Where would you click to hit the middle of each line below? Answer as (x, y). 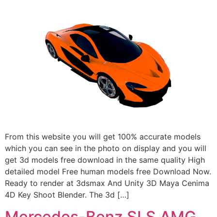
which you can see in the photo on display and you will (106, 148)
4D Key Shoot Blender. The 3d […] (67, 195)
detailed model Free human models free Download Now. (108, 172)
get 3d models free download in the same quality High (105, 160)
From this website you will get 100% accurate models (103, 137)
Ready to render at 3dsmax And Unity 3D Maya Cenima (107, 183)
